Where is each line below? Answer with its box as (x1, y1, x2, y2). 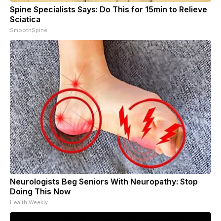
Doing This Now (10, 186, 71, 196)
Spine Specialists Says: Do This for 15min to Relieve (10, 4, 207, 14)
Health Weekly (10, 198, 48, 206)
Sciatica (10, 14, 40, 24)
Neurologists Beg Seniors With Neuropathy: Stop (10, 176, 198, 186)
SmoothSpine (10, 26, 47, 34)
